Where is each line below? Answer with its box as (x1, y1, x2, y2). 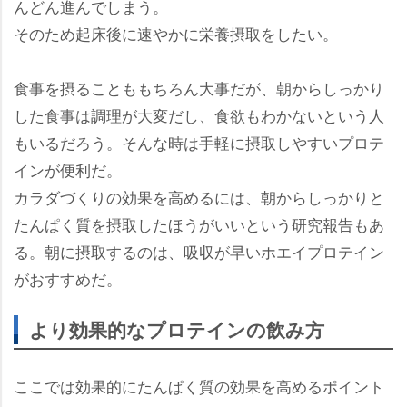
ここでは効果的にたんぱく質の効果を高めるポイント (14, 373, 384, 397)
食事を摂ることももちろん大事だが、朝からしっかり (14, 75, 384, 99)
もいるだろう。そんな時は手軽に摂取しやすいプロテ (14, 130, 384, 154)
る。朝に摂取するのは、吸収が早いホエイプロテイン (14, 239, 384, 263)
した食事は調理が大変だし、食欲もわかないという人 (14, 103, 384, 126)
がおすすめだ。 (14, 266, 122, 290)
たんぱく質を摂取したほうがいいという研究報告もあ (14, 212, 384, 235)
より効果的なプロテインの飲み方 (29, 314, 324, 343)
